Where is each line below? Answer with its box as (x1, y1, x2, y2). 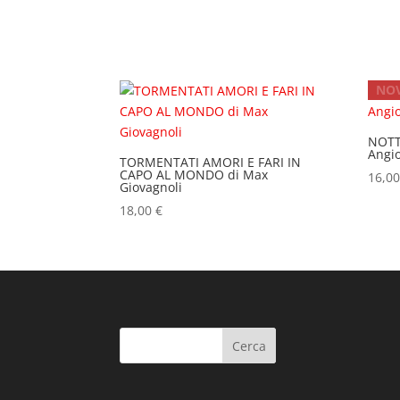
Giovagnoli (120, 178, 183, 196)
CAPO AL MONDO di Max (120, 165, 269, 183)
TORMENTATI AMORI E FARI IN (120, 153, 302, 171)
